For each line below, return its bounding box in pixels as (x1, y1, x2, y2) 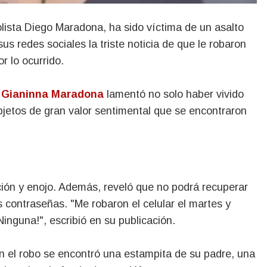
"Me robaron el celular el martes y (70, 197, 231, 210)
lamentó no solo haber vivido (104, 88, 244, 100)
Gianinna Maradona (1, 88, 104, 100)
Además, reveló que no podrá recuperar (58, 181, 248, 193)
